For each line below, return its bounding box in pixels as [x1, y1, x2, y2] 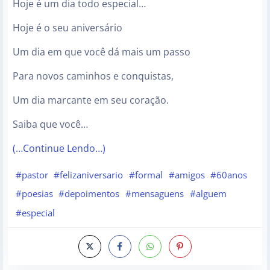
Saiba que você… [13, 117, 88, 131]
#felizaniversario [54, 168, 124, 181]
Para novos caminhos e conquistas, [13, 69, 174, 83]
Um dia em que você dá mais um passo [13, 45, 190, 58]
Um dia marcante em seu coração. [13, 93, 169, 107]
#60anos [210, 168, 248, 181]
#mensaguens [125, 187, 184, 200]
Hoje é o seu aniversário [13, 20, 122, 34]
